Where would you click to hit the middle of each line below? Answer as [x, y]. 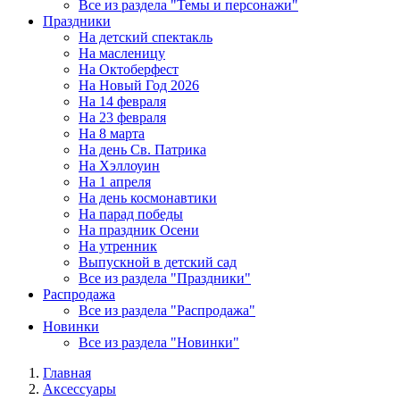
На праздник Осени [139, 230]
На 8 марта [112, 133]
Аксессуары [79, 389]
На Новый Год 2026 [139, 85]
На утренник [118, 246]
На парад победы [131, 214]
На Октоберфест [129, 69]
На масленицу [122, 53]
